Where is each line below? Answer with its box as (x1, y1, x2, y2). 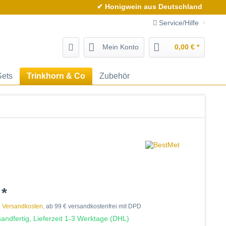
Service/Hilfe (157, 19, 201, 27)
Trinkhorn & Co (27, 72, 85, 80)
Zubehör (99, 72, 130, 80)
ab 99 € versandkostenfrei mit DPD (44, 203, 142, 210)
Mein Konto (102, 43, 139, 51)
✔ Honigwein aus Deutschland (97, 3, 203, 11)
